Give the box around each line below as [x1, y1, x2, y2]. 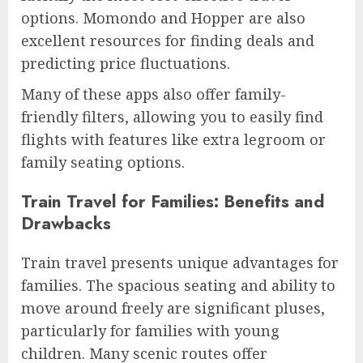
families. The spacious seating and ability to [21, 275, 335, 296]
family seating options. [21, 152, 185, 173]
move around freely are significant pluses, [21, 298, 325, 318]
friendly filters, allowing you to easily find [21, 107, 323, 127]
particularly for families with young [21, 321, 280, 341]
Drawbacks [21, 211, 111, 237]
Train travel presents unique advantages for [21, 253, 339, 273]
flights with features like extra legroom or [21, 130, 326, 150]
